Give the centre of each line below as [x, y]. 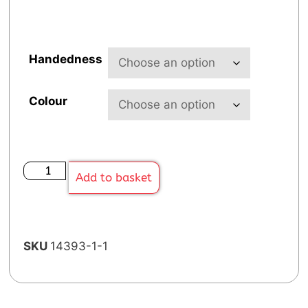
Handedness [66, 59]
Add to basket [114, 177]
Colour [48, 101]
